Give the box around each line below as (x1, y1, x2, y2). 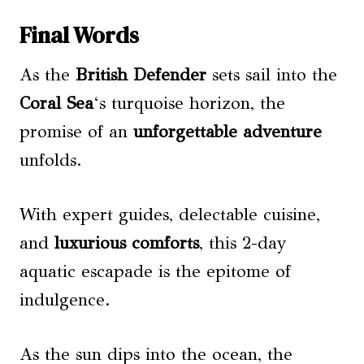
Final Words (19, 19, 139, 50)
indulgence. (19, 288, 110, 310)
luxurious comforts (54, 232, 199, 253)
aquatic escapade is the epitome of (19, 260, 291, 282)
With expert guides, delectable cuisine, (19, 203, 320, 225)
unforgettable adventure (133, 120, 322, 142)
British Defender (76, 63, 206, 85)
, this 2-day (199, 232, 286, 253)
